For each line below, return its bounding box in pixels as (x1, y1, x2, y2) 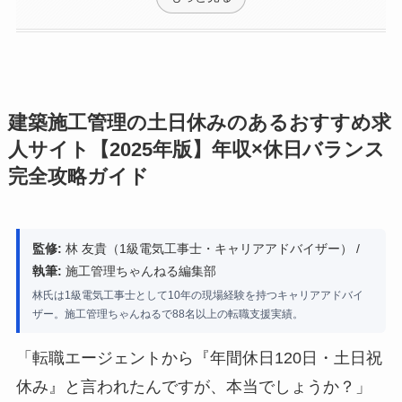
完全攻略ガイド (7, 166, 149, 188)
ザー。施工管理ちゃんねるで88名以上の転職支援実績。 (31, 308, 303, 321)
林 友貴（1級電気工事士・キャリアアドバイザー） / (61, 241, 360, 257)
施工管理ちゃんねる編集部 (61, 264, 216, 279)
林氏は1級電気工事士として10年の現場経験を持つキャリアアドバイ (31, 289, 363, 302)
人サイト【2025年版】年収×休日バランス (7, 139, 385, 162)
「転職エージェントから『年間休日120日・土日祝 (15, 349, 382, 368)
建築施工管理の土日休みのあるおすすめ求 (7, 112, 391, 135)
